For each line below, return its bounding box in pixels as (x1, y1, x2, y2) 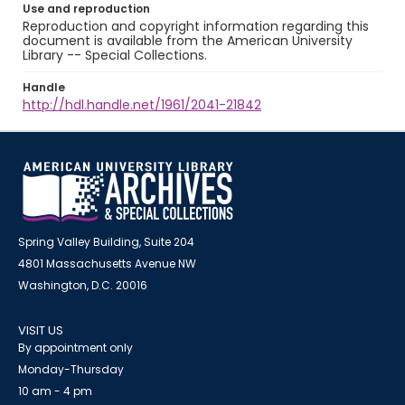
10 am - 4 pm (18, 383, 92, 399)
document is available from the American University (23, 32, 353, 50)
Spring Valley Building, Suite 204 (18, 234, 194, 250)
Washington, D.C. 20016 (18, 278, 147, 293)
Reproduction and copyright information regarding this (23, 17, 369, 35)
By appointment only (18, 340, 133, 355)
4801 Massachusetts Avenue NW (18, 256, 196, 271)
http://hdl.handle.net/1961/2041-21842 (23, 96, 261, 114)
